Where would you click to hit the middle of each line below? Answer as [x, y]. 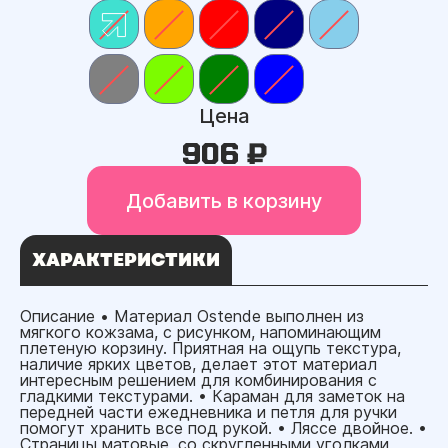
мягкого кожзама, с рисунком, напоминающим [200, 332]
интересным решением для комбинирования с [198, 380]
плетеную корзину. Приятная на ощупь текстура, [210, 348]
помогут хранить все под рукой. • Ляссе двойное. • [223, 428]
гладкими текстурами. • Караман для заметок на [212, 396]
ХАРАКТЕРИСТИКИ [126, 260]
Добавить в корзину [224, 200]
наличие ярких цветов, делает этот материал [198, 364]
